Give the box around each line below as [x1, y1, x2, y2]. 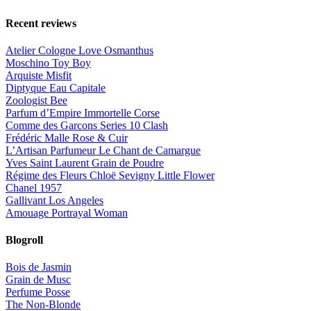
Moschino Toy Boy [6, 56, 91, 69]
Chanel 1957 [6, 181, 62, 194]
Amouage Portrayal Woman [6, 206, 128, 219]
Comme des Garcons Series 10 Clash [6, 119, 168, 131]
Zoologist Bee [6, 94, 67, 106]
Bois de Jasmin [6, 261, 72, 274]
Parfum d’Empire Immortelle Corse [6, 106, 160, 119]
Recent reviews [6, 17, 76, 29]
